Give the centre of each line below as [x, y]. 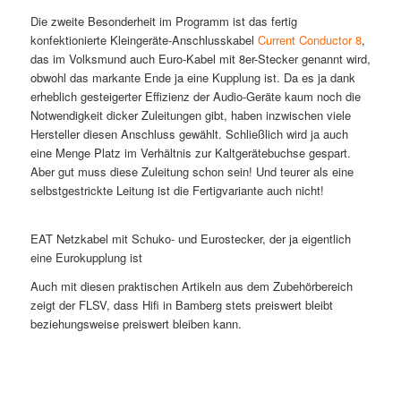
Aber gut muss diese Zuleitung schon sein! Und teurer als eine [192, 172]
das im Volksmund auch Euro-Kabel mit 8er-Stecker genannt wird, [200, 59]
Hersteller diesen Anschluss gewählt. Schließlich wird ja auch [189, 134]
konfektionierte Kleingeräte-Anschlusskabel [144, 40]
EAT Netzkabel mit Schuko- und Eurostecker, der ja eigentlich [190, 238]
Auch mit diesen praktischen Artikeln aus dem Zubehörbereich [191, 286]
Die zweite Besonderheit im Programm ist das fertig [163, 21]
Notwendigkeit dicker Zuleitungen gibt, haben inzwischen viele [190, 115]
